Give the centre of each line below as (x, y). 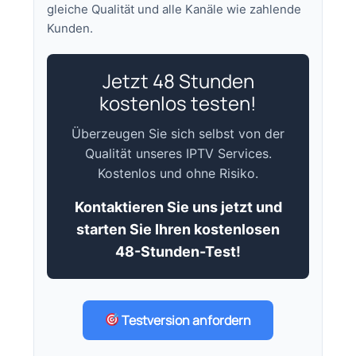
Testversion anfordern (186, 320)
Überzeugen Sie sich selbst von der (178, 133)
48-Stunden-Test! (178, 251)
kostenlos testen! (178, 103)
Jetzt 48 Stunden (178, 80)
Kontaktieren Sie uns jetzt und (178, 207)
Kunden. (70, 28)
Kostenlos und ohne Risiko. (178, 173)
